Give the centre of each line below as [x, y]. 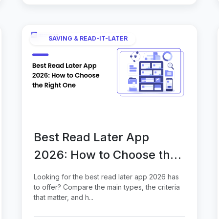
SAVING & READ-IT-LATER [88, 39]
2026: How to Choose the [105, 154]
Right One [61, 172]
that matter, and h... [64, 197]
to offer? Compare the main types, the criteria [107, 187]
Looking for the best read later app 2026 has [106, 176]
